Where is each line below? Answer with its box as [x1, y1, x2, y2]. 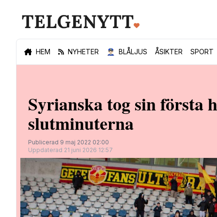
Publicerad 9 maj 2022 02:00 [28, 139, 109, 146]
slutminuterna [28, 110, 134, 136]
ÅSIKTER [155, 47, 183, 56]
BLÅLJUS [119, 47, 147, 56]
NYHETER [68, 47, 99, 56]
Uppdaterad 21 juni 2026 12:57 [28, 146, 113, 154]
